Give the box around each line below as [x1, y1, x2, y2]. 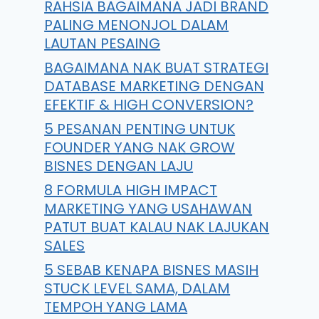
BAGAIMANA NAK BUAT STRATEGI [44, 58, 269, 78]
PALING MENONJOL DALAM [44, 15, 229, 35]
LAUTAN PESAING [44, 33, 161, 53]
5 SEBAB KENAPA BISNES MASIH [44, 260, 259, 280]
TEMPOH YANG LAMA [44, 297, 188, 317]
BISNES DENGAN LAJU [44, 156, 194, 176]
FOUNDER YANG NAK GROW [44, 137, 236, 157]
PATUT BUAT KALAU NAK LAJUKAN [44, 217, 270, 237]
